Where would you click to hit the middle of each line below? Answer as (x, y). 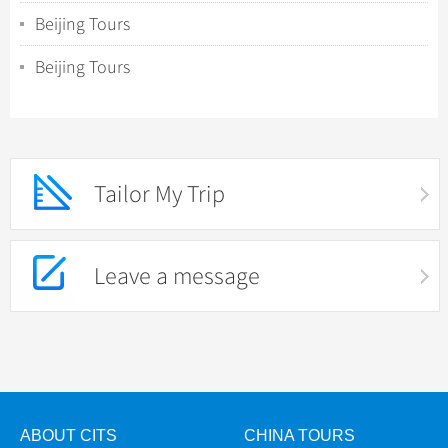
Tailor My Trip (159, 194)
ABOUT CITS (68, 435)
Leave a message (177, 276)
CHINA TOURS (299, 435)
